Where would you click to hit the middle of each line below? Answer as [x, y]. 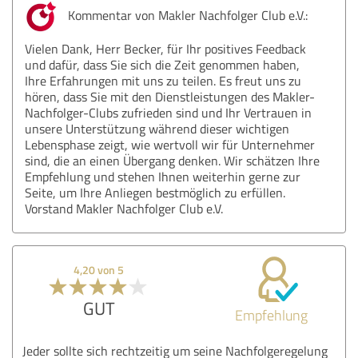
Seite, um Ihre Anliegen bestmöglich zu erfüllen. [155, 192]
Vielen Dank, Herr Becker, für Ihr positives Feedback [165, 48]
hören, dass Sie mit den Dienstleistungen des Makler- [170, 96]
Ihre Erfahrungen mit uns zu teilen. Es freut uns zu [163, 80]
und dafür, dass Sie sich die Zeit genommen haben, [162, 64]
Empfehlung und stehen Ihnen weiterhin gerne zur [163, 176]
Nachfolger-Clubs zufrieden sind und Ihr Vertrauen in [168, 112]
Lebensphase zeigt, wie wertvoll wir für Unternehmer [170, 144]
